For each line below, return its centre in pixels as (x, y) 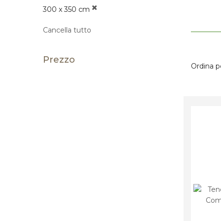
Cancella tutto (67, 30)
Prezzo (59, 60)
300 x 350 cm (66, 10)
